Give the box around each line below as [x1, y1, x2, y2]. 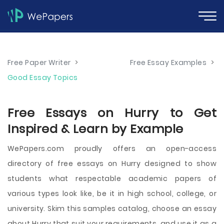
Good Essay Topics [7, 72, 78, 82]
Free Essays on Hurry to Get [7, 104, 216, 121]
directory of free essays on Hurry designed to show [7, 158, 216, 168]
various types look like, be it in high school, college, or [7, 188, 216, 198]
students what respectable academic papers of [7, 173, 216, 183]
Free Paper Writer [7, 57, 71, 67]
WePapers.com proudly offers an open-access [7, 143, 216, 153]
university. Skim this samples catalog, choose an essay [7, 203, 216, 213]
